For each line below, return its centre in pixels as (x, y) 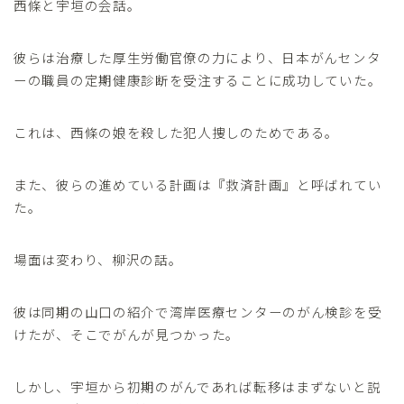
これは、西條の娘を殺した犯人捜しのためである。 (177, 133)
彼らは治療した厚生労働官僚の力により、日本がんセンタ (197, 58)
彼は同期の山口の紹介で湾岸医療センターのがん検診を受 (198, 312)
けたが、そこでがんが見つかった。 (127, 335)
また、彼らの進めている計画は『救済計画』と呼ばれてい (198, 185)
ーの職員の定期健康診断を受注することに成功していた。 (198, 80)
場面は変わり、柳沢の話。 (98, 260)
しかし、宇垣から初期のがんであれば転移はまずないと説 (197, 387)
